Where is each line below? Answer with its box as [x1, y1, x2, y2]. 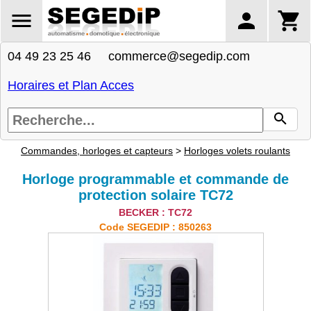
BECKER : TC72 [119, 207, 192, 218]
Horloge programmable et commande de [22, 171, 289, 187]
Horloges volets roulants [184, 145, 290, 156]
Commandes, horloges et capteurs [21, 145, 173, 156]
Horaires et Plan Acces [8, 78, 134, 92]
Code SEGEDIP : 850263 [99, 221, 212, 233]
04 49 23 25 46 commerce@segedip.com [8, 49, 250, 63]
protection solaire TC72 [78, 187, 233, 203]
